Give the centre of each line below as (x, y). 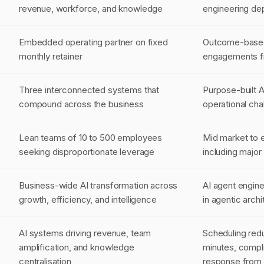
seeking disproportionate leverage (87, 152)
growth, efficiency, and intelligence (88, 199)
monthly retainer (51, 56)
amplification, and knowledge (77, 247)
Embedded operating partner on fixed (93, 42)
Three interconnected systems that (89, 90)
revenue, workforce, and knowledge (91, 9)
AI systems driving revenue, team (85, 233)
